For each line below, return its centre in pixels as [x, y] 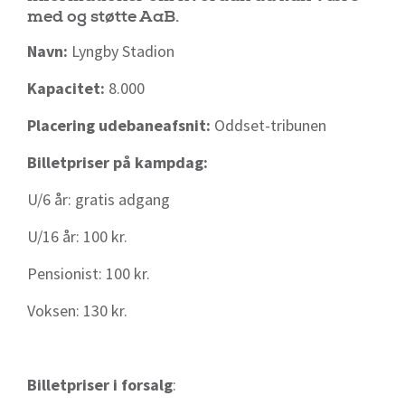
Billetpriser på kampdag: [118, 163]
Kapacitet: [68, 89]
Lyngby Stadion [123, 52]
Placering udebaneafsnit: [121, 126]
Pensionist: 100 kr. [89, 274]
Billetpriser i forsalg [100, 385]
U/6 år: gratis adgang [99, 200]
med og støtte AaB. [103, 17]
